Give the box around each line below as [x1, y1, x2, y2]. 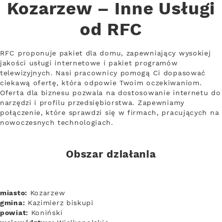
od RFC [79, 19, 143, 42]
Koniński [28, 208, 63, 218]
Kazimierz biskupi [25, 198, 94, 208]
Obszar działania [66, 148, 156, 162]
